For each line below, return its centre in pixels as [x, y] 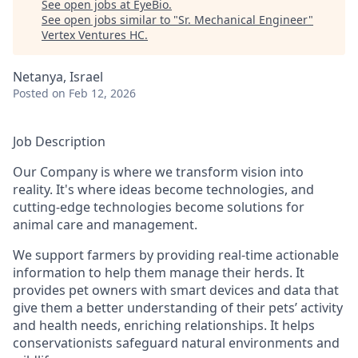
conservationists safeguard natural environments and [176, 343]
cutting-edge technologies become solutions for [159, 207]
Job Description [59, 141]
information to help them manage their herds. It [159, 272]
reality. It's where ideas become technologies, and [163, 189]
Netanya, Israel [58, 77]
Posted [31, 93]
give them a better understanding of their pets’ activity [178, 308]
